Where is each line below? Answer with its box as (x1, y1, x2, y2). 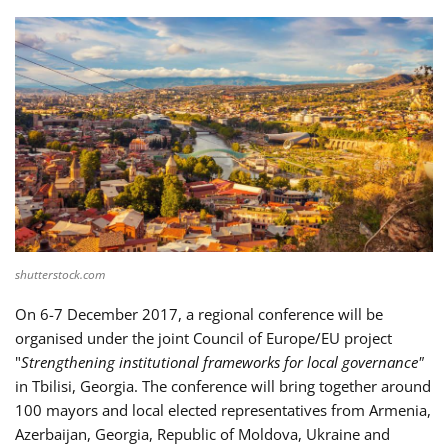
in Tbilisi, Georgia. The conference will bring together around (15, 375, 431, 396)
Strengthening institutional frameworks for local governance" (21, 351, 424, 372)
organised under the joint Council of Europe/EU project (15, 327, 392, 348)
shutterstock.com (15, 265, 105, 283)
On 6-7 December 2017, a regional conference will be (15, 303, 383, 324)
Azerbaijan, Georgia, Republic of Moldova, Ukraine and (15, 423, 390, 444)
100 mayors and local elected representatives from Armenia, (15, 399, 431, 420)
